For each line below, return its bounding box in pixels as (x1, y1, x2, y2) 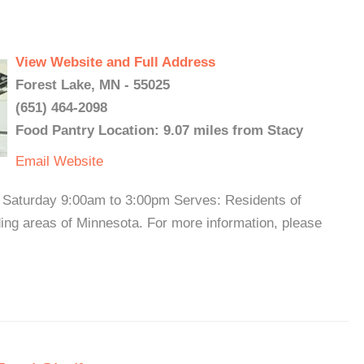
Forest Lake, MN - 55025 (15, 77, 170, 93)
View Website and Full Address (15, 54, 215, 70)
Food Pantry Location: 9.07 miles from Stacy (15, 123, 303, 138)
